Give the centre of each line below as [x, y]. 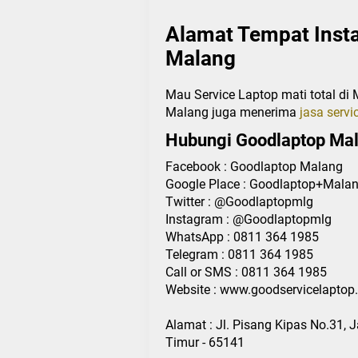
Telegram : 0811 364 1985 [239, 254]
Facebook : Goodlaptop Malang [254, 166]
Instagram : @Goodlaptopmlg [249, 219]
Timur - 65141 [205, 342]
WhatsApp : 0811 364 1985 [242, 237]
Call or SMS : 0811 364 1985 [246, 272]
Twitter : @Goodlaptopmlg [239, 201]
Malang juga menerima [233, 112]
